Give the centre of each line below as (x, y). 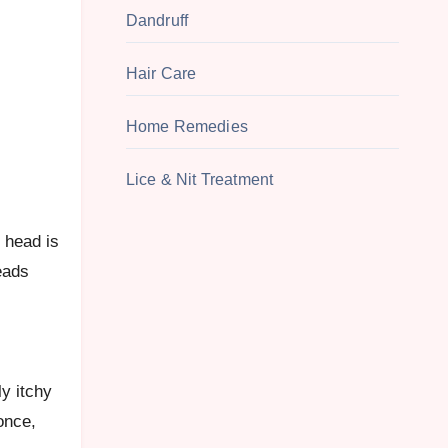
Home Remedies (187, 126)
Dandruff (157, 20)
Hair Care (161, 73)
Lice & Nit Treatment (199, 179)
